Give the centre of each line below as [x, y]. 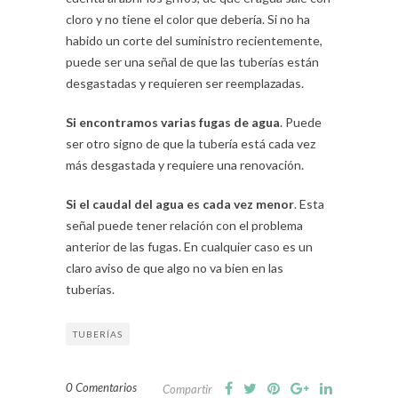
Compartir [187, 389]
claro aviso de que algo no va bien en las [175, 267]
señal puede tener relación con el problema [184, 225]
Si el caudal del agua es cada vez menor [180, 203]
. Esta [309, 203]
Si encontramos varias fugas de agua [173, 122]
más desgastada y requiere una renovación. [185, 164]
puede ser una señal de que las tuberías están [192, 61]
